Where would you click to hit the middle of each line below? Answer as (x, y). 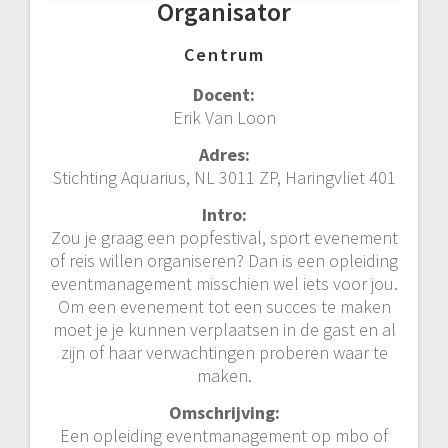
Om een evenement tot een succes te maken (224, 307)
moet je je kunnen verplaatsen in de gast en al (224, 330)
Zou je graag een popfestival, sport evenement (224, 238)
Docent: (224, 95)
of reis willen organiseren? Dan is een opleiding (224, 261)
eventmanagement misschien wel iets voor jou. (224, 284)
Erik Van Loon (224, 118)
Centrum (224, 55)
